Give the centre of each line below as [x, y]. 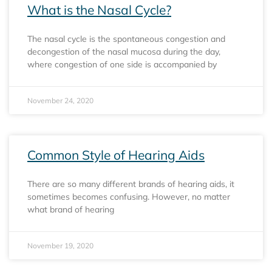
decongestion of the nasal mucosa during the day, [124, 51]
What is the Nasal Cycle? [99, 9]
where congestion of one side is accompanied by [122, 64]
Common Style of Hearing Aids [116, 155]
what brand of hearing [71, 209]
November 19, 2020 [60, 245]
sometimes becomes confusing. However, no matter [129, 196]
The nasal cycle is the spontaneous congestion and [126, 39]
